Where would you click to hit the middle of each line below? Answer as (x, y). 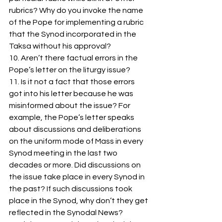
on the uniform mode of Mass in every (77, 141)
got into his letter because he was (72, 94)
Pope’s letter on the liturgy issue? (70, 70)
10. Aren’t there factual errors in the (74, 58)
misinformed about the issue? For (70, 106)
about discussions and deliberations (76, 130)
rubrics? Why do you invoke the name (77, 11)
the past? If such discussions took (71, 189)
